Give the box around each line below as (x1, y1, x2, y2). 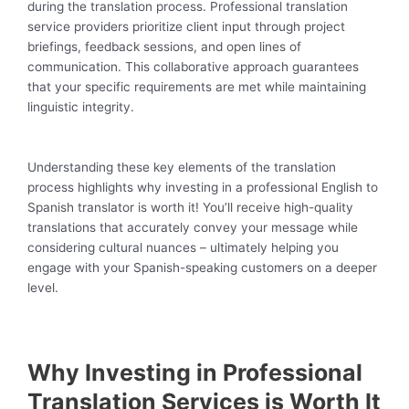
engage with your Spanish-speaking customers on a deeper (27, 260, 377, 276)
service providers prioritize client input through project (27, 19, 345, 35)
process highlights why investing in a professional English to (27, 180, 378, 195)
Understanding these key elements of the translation (27, 160, 336, 175)
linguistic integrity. (27, 100, 134, 115)
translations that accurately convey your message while (27, 220, 358, 236)
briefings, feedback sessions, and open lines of (27, 39, 301, 55)
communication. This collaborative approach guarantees (27, 59, 359, 75)
